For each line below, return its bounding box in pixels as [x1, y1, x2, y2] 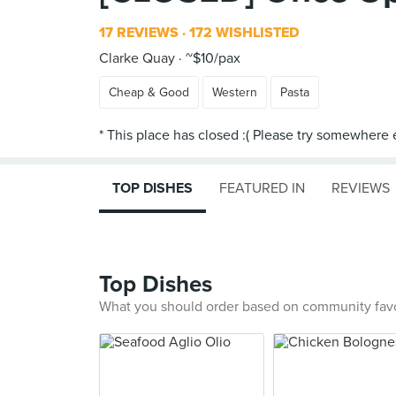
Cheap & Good [109, 85, 189, 100]
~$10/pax [182, 49, 240, 67]
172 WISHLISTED [186, 24, 300, 42]
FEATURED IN [219, 179, 305, 197]
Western [212, 85, 257, 100]
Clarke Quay [99, 49, 175, 67]
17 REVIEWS [99, 24, 179, 42]
